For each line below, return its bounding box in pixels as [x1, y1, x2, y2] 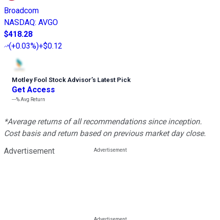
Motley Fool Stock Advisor [12, 76, 91, 84]
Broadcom [4, 6, 39, 16]
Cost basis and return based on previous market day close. [4, 129, 206, 138]
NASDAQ [4, 18, 35, 27]
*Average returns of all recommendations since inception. [4, 117, 202, 127]
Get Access [12, 85, 55, 95]
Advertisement [4, 146, 55, 156]
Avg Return [20, 97, 45, 103]
